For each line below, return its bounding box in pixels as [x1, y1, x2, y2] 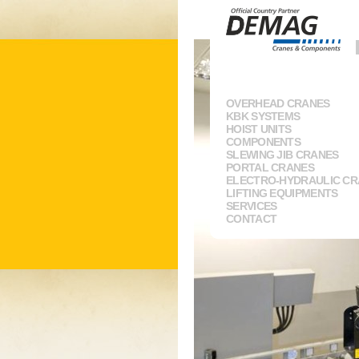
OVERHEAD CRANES [226, 97, 330, 110]
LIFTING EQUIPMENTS [226, 187, 338, 200]
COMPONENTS [226, 135, 301, 148]
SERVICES [226, 200, 277, 212]
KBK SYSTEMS [226, 110, 301, 123]
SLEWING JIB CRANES [226, 148, 339, 161]
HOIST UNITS [226, 123, 292, 135]
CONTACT [226, 212, 277, 225]
